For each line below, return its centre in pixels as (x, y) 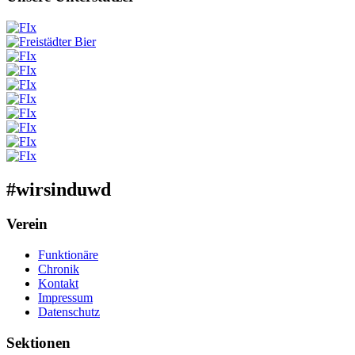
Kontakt (58, 284)
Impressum (65, 298)
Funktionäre (68, 255)
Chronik (59, 269)
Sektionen (38, 342)
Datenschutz (69, 312)
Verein (27, 224)
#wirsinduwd (59, 189)
